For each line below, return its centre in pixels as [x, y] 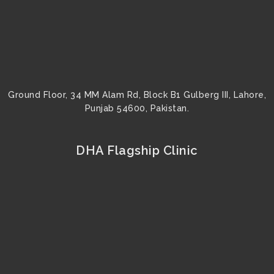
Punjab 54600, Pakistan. [137, 109]
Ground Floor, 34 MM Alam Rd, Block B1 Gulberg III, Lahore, [137, 95]
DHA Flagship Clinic [137, 150]
